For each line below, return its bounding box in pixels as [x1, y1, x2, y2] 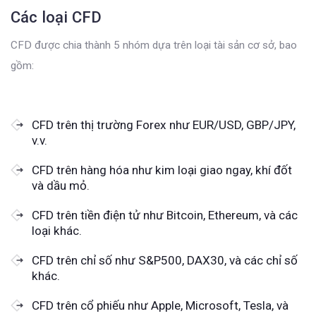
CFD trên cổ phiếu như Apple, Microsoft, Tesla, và [32, 298, 288, 312]
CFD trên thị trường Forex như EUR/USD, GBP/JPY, [32, 117, 296, 132]
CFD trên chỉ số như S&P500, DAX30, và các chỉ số [32, 253, 298, 267]
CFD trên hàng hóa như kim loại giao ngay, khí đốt [32, 162, 292, 177]
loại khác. [32, 223, 82, 238]
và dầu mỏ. [32, 178, 90, 193]
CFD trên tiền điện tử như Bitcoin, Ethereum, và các [32, 207, 298, 222]
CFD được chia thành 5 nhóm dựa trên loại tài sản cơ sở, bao [11, 38, 297, 51]
